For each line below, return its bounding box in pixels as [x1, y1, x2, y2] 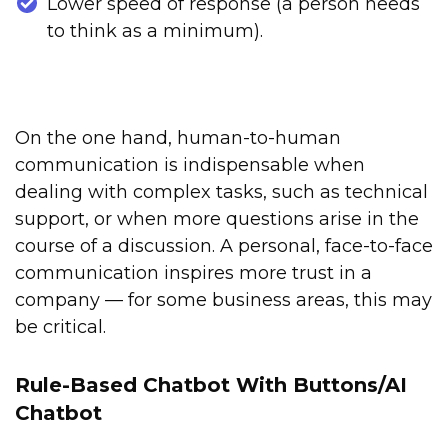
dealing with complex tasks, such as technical [15, 181, 428, 204]
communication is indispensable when [15, 154, 365, 177]
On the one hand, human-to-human [15, 127, 341, 150]
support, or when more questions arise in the [15, 208, 419, 231]
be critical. [15, 316, 106, 339]
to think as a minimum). [47, 20, 263, 43]
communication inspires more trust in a [15, 262, 372, 285]
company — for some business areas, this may [15, 289, 432, 312]
